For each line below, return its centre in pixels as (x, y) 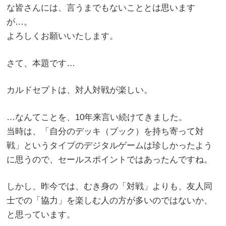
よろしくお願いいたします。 (63, 36)
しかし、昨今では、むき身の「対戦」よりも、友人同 (110, 186)
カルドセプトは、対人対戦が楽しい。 (80, 90)
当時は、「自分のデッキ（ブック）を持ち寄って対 (105, 131)
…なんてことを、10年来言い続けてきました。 (97, 117)
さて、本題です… (41, 63)
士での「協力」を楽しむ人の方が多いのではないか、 (110, 201)
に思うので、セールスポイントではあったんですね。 (110, 159)
